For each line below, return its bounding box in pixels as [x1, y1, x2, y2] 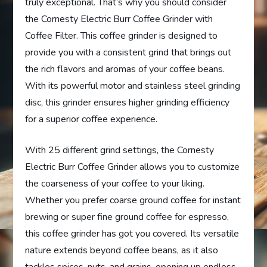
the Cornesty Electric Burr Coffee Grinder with [25, 12, 213, 26]
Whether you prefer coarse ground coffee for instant [25, 193, 241, 207]
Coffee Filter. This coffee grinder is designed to [25, 29, 218, 42]
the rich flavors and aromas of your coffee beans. [25, 62, 225, 76]
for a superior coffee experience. [25, 112, 158, 126]
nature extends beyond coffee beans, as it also [25, 243, 219, 257]
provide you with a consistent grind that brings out [25, 45, 232, 59]
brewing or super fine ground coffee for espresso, [25, 210, 229, 223]
